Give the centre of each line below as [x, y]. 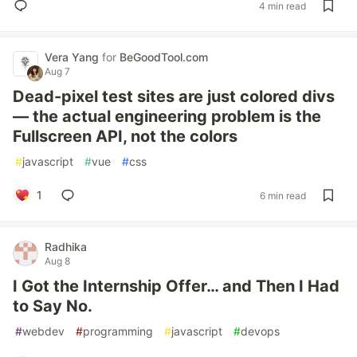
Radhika [66, 247]
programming [118, 331]
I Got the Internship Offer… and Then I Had [176, 286]
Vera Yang [73, 57]
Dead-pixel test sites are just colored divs [174, 96]
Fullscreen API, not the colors [125, 136]
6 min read [283, 195]
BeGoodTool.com [164, 57]
